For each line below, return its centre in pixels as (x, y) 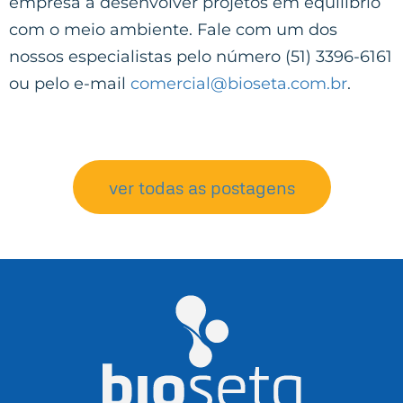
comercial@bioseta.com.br (239, 83)
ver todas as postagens (201, 187)
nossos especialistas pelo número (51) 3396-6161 (201, 56)
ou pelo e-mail (70, 83)
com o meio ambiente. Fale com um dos (173, 29)
